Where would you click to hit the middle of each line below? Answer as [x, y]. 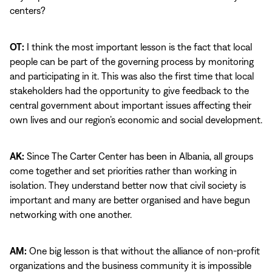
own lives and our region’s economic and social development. [136, 120]
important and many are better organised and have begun [130, 200]
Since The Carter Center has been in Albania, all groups [139, 156]
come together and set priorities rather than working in [123, 171]
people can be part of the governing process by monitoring [132, 61]
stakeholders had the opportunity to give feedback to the [129, 90]
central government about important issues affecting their [131, 105]
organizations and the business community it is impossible [131, 265]
